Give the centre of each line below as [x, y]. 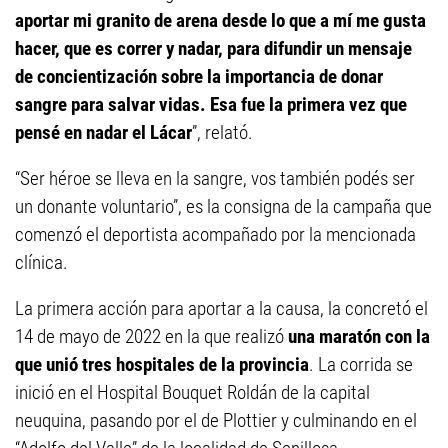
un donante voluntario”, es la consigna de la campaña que [223, 206]
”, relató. [222, 132]
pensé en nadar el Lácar [103, 132]
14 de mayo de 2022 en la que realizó [151, 336]
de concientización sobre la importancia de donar [199, 76]
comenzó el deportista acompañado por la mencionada [215, 234]
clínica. [41, 262]
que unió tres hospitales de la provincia [162, 364]
